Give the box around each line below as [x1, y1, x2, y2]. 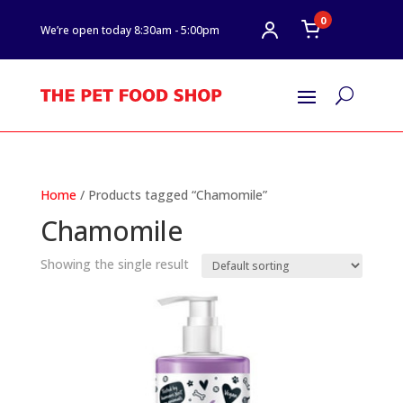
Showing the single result [40, 255, 189, 273]
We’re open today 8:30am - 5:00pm [40, 22, 219, 38]
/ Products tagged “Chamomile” [76, 186, 267, 203]
